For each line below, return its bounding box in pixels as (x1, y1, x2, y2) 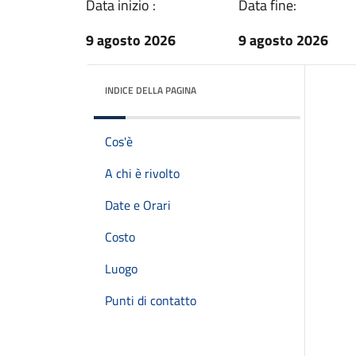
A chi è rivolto (105, 164, 180, 183)
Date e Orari (105, 195, 171, 215)
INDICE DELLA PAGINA (105, 83, 196, 98)
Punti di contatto (105, 291, 196, 310)
